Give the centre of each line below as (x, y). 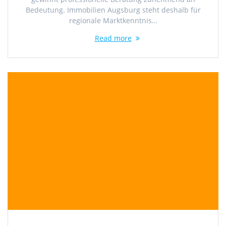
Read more (113, 38)
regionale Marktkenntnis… (113, 21)
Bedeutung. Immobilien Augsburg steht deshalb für (113, 10)
